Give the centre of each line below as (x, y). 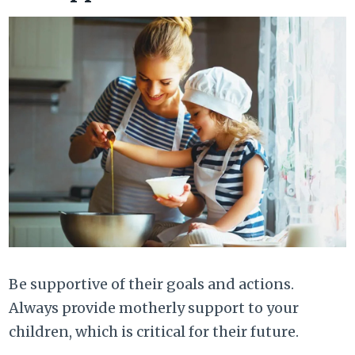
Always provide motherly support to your (154, 307)
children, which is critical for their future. (154, 331)
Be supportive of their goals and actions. (152, 284)
